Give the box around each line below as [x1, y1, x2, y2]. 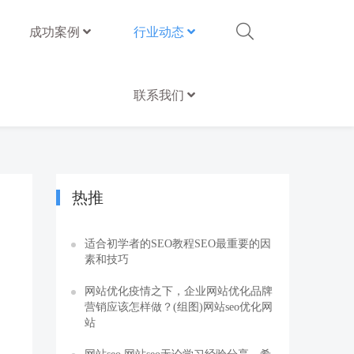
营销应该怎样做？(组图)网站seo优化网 [85, 301, 273, 312]
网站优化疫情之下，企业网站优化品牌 [85, 285, 273, 296]
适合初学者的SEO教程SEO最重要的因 [85, 238, 271, 249]
